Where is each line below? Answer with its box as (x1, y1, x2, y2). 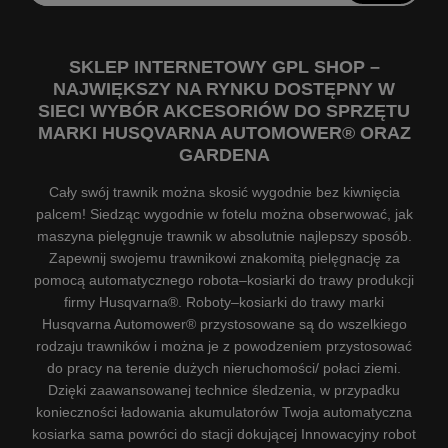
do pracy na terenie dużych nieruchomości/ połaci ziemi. (47, 359, 401, 376)
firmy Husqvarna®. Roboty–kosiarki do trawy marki (64, 293, 384, 310)
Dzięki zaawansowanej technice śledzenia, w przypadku (48, 381, 400, 398)
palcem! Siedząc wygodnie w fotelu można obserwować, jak (35, 205, 413, 222)
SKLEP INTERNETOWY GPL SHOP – (68, 57, 380, 78)
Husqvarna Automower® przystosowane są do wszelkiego (41, 315, 407, 332)
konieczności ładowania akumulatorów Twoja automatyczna (36, 403, 412, 420)
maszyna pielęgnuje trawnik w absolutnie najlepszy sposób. (36, 227, 412, 244)
